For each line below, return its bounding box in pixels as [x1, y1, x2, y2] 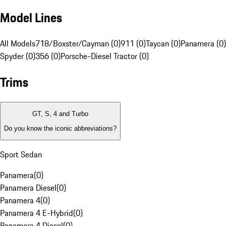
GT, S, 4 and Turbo [32, 110, 88, 118]
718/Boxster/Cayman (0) [35, 37, 121, 50]
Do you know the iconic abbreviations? [4, 124, 117, 132]
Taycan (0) [146, 37, 181, 50]
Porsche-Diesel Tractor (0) [61, 50, 149, 63]
